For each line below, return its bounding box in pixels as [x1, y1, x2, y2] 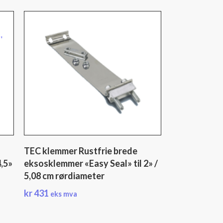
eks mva [50, 190, 77, 198]
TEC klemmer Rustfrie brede [23, 145, 137, 156]
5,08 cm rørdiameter [23, 170, 105, 181]
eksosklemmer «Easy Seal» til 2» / [23, 158, 158, 169]
